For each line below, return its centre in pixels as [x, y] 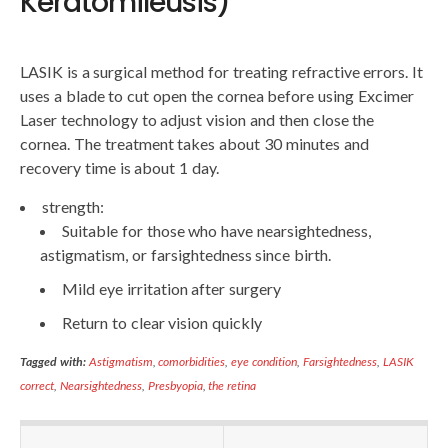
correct [37, 386]
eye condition [264, 362]
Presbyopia [175, 386]
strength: [73, 207]
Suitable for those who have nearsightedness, [216, 231]
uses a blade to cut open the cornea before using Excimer [217, 96]
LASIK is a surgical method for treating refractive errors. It [222, 72]
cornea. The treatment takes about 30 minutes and [194, 144]
